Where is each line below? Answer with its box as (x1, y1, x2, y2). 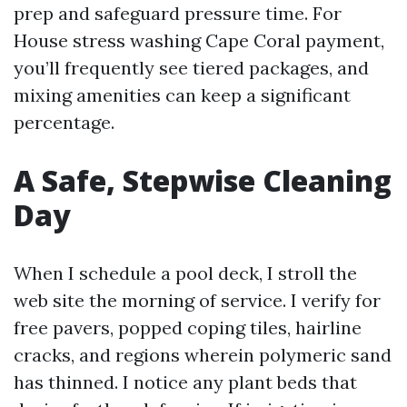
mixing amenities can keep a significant (14, 84, 351, 106)
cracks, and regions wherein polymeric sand (14, 343, 392, 366)
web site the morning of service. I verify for (14, 289, 381, 312)
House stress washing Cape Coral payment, (14, 29, 384, 52)
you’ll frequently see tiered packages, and (14, 56, 369, 79)
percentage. (14, 111, 114, 134)
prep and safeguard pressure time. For (14, 2, 342, 25)
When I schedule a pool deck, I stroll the (14, 262, 357, 284)
